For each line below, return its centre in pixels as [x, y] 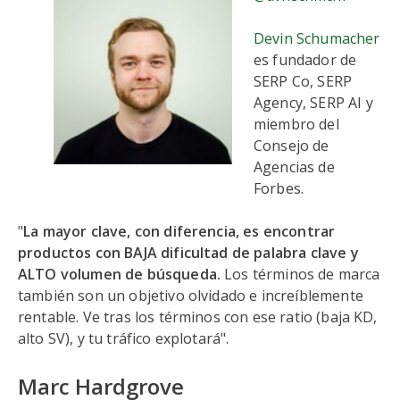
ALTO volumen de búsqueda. [120, 274]
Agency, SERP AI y [313, 103]
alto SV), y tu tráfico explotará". [124, 338]
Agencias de [294, 167]
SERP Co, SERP [303, 81]
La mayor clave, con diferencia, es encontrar [179, 231]
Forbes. [279, 188]
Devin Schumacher [317, 38]
